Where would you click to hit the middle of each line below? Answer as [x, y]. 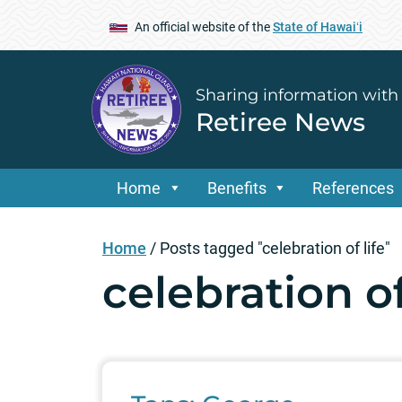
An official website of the [204, 26]
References [354, 188]
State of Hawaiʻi [318, 26]
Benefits [236, 188]
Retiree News [280, 122]
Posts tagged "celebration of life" [275, 249]
